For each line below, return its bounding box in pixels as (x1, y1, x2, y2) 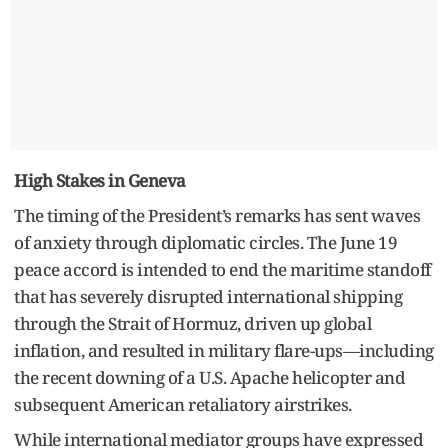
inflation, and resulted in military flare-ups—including (14, 338, 434, 362)
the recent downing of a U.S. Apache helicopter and (14, 365, 405, 389)
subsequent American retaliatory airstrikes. (14, 392, 352, 416)
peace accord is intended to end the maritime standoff (14, 257, 431, 281)
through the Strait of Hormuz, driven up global (14, 311, 371, 335)
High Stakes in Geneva (14, 168, 186, 192)
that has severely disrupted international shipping (14, 284, 402, 308)
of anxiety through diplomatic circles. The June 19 (14, 230, 397, 254)
